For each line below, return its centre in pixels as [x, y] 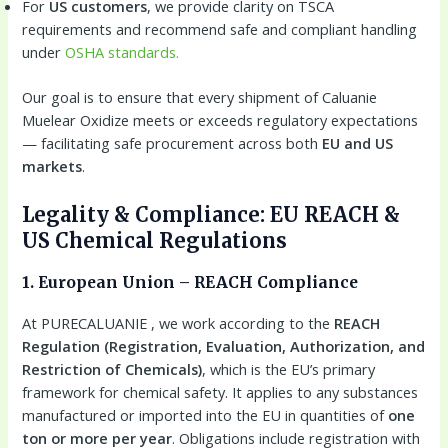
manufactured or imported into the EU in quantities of [205, 414]
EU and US [358, 143]
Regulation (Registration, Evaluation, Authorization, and [224, 345]
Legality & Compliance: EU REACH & [211, 214]
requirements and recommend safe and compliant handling [220, 29]
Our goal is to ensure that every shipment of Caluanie [200, 97]
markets [52, 166]
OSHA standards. [122, 52]
